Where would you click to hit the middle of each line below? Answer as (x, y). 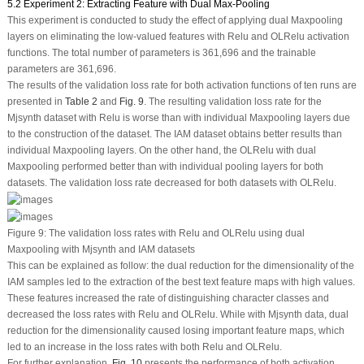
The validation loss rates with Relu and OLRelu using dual (175, 234)
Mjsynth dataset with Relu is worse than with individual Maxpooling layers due (178, 118)
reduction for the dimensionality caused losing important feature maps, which (175, 331)
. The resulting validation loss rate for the (232, 102)
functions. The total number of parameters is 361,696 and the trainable (161, 53)
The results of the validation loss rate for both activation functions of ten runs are (182, 86)
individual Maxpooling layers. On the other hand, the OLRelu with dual (161, 151)
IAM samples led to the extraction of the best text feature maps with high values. (181, 282)
